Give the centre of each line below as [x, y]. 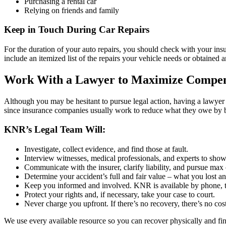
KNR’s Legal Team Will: [55, 130]
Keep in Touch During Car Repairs [77, 30]
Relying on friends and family [72, 10]
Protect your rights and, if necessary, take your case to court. [120, 195]
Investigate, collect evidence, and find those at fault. [106, 149]
